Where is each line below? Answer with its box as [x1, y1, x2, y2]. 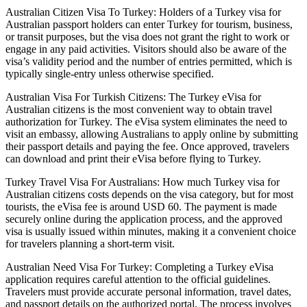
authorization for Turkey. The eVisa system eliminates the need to [5, 115, 287, 127]
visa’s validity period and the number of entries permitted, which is [5, 55, 292, 67]
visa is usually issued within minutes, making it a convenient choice [5, 225, 296, 237]
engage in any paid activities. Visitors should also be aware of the [5, 42, 286, 55]
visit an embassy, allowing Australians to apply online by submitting [5, 127, 298, 140]
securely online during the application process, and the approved [5, 212, 282, 225]
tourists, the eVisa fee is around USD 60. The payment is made [5, 200, 277, 212]
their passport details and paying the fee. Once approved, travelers [5, 140, 289, 152]
